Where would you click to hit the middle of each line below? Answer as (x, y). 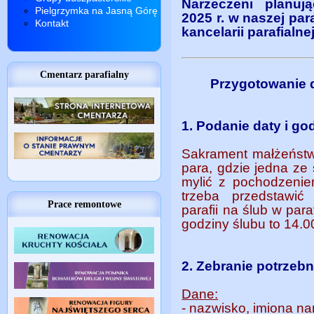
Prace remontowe (84, 204)
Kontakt (52, 23)
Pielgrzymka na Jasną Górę (96, 11)
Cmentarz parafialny (84, 75)
